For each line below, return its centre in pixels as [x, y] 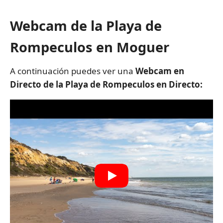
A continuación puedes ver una [73, 71]
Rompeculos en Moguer [90, 47]
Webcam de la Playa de [86, 25]
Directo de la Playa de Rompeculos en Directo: [106, 85]
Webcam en [160, 71]
